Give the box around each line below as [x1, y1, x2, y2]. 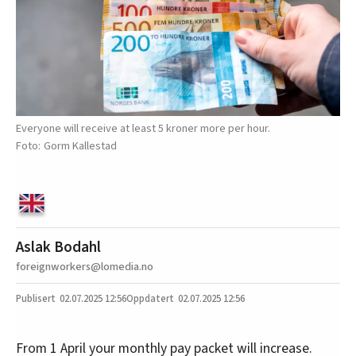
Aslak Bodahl [16, 236, 101, 259]
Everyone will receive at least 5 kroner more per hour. [16, 119, 270, 137]
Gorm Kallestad [44, 137, 117, 154]
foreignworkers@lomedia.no [16, 258, 153, 276]
